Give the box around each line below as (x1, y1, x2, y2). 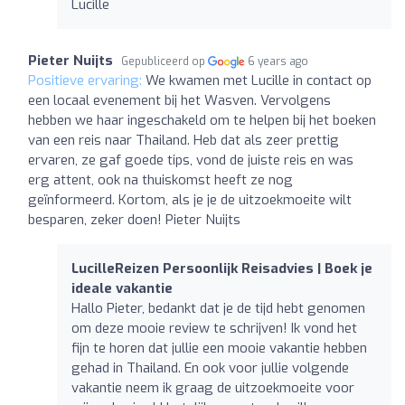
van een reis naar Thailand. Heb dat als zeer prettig (28, 130, 339, 149)
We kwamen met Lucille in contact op (146, 71, 372, 89)
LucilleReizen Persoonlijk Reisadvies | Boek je (71, 259, 372, 278)
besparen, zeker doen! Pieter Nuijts (28, 210, 240, 229)
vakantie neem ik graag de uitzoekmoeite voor (71, 378, 354, 397)
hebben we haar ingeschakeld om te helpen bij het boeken (28, 110, 376, 129)
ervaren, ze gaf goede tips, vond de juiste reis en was (28, 150, 353, 169)
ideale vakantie (71, 278, 173, 297)
